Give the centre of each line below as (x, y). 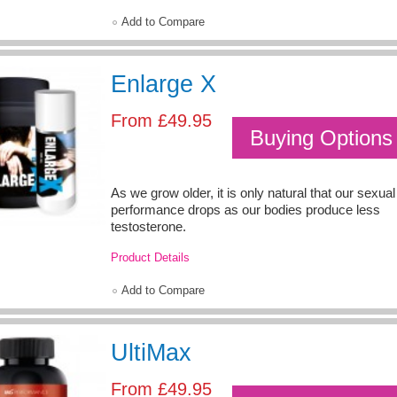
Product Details (150, 257)
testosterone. (148, 227)
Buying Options (321, 138)
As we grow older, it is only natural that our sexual (253, 193)
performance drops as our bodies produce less (245, 210)
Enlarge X (163, 84)
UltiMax (151, 352)
